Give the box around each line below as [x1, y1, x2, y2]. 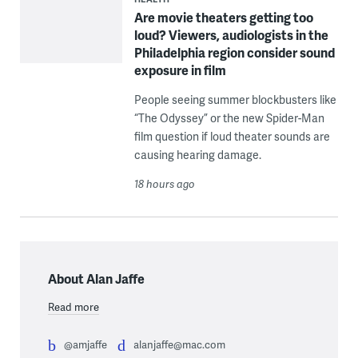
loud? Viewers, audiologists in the [133, 25, 328, 44]
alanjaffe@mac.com [133, 336, 225, 352]
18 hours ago [133, 176, 195, 191]
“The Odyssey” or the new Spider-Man [133, 109, 324, 125]
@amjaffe [63, 336, 107, 352]
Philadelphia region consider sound [133, 42, 335, 62]
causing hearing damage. [133, 146, 261, 162]
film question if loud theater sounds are [133, 128, 330, 144]
